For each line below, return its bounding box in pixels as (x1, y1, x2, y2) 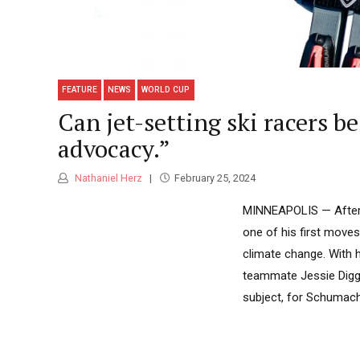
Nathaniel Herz (72, 172, 142, 185)
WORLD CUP (141, 85, 190, 95)
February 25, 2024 (174, 172, 256, 185)
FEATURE (62, 85, 98, 95)
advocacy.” (58, 132, 170, 165)
